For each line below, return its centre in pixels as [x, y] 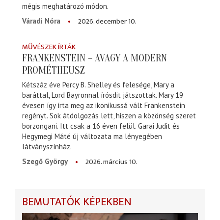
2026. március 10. [111, 162]
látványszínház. [47, 147]
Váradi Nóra [41, 21]
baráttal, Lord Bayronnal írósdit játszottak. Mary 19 [103, 95]
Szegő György [45, 162]
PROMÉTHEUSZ [54, 70]
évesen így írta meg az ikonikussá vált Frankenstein [104, 106]
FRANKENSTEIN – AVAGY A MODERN [95, 58]
